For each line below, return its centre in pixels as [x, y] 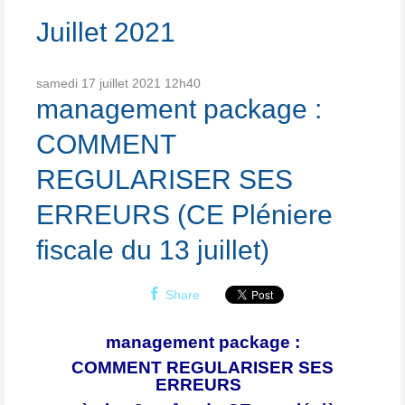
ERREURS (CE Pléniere [184, 215]
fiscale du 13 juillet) [153, 250]
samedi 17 [66, 84]
